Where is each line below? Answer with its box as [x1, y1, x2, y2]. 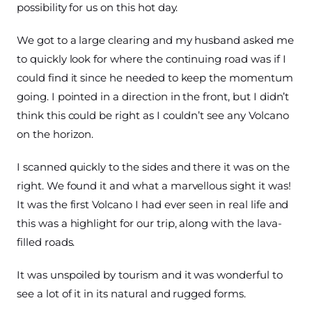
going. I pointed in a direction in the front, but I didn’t [17, 90, 290, 104]
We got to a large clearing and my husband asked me [17, 33, 294, 47]
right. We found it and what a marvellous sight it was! [17, 179, 291, 193]
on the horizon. [17, 127, 94, 141]
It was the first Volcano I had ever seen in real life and [17, 198, 289, 212]
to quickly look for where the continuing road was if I [17, 52, 286, 66]
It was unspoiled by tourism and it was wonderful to [17, 268, 283, 282]
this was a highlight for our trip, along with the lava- [17, 217, 282, 231]
